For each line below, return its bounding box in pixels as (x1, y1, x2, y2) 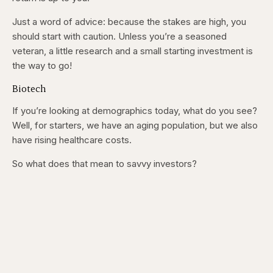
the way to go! (12, 60, 72, 72)
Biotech (12, 82, 46, 95)
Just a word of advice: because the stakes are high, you (12, 16, 246, 28)
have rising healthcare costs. (12, 134, 134, 146)
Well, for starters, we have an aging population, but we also (12, 119, 258, 132)
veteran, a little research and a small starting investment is (12, 45, 253, 57)
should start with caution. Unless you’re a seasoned (12, 30, 227, 43)
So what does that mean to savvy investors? (12, 158, 199, 170)
